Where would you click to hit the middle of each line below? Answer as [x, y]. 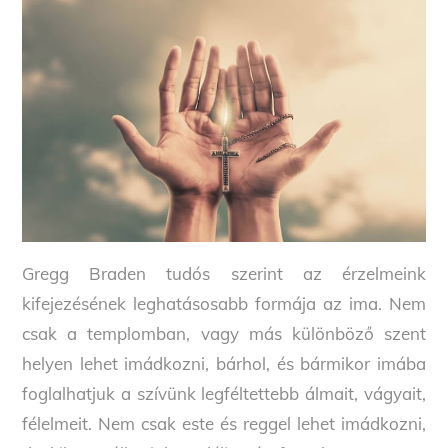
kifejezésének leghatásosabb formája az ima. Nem [224, 304]
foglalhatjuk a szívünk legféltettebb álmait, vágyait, [224, 394]
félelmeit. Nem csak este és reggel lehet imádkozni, [224, 424]
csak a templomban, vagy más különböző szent [224, 334]
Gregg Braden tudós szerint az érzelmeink [224, 274]
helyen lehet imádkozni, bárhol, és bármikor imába [224, 364]
